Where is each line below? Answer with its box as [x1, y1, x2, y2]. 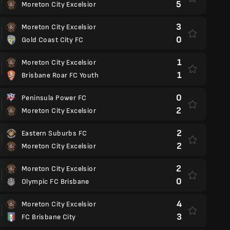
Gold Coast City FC [22, 35, 84, 44]
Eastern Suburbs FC [22, 129, 87, 138]
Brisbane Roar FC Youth [22, 71, 99, 80]
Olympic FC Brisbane [22, 177, 89, 186]
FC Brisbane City [22, 213, 76, 221]
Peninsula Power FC [22, 93, 87, 102]
